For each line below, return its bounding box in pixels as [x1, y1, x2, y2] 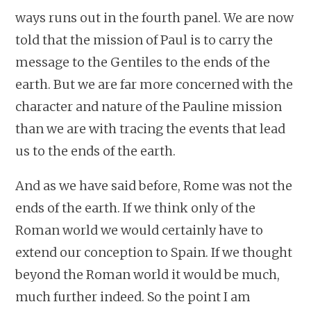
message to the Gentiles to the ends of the [15, 53, 271, 70]
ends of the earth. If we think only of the [15, 199, 256, 216]
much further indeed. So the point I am [15, 288, 251, 305]
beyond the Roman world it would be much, [15, 266, 280, 283]
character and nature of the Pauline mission [15, 98, 283, 115]
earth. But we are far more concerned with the [15, 76, 294, 92]
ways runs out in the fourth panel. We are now [15, 9, 294, 26]
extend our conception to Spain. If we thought [15, 244, 293, 260]
